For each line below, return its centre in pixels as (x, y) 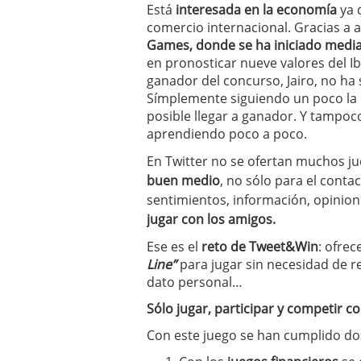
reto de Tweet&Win (260, 247)
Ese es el (174, 247)
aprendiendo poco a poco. (227, 134)
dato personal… (195, 282)
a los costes (261, 11)
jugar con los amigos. (211, 219)
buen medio (183, 180)
